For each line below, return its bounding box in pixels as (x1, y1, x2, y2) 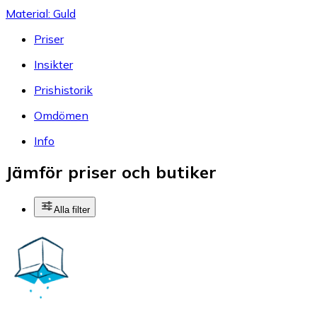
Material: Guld (6, 6, 76, 21)
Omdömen (34, 108, 88, 122)
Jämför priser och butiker (6, 161, 217, 183)
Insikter (34, 57, 73, 71)
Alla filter (54, 204, 90, 216)
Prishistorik (34, 82, 93, 97)
